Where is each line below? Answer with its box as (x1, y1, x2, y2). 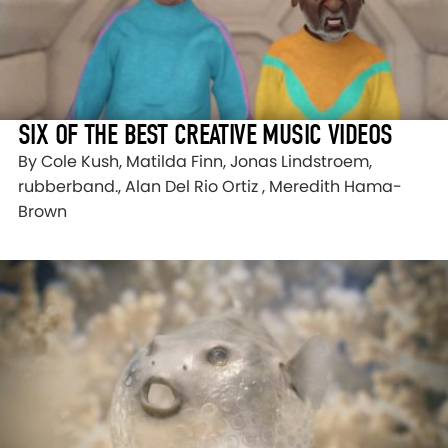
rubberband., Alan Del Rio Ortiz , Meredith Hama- (18, 175, 402, 199)
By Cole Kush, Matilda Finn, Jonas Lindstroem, (18, 150, 372, 174)
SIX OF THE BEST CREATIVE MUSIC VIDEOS (18, 118, 393, 152)
